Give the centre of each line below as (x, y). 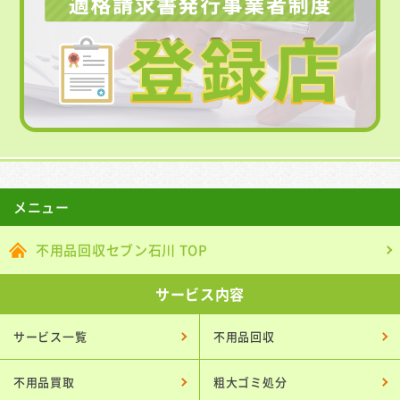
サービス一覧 (50, 336)
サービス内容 (200, 293)
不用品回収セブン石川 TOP (122, 249)
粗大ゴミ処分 (250, 381)
